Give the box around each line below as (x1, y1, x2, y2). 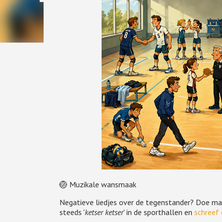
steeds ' (59, 207, 85, 217)
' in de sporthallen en (123, 207, 194, 217)
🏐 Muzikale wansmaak (59, 179, 136, 189)
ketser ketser (84, 207, 123, 217)
